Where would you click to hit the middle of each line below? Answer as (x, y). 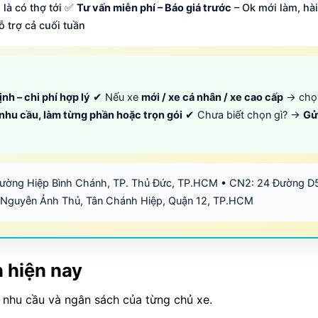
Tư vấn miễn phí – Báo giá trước (154, 8)
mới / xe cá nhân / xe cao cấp (212, 98)
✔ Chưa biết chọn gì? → (243, 115)
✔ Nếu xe (116, 98)
